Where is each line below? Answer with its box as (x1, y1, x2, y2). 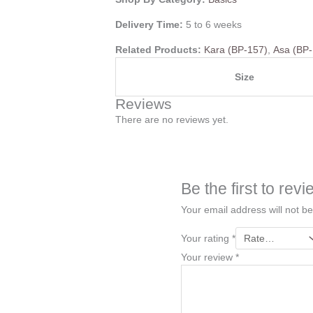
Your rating (180, 233, 232, 245)
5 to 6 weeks (186, 19, 242, 31)
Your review (180, 252, 235, 263)
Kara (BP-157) (204, 44, 268, 56)
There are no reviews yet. (115, 114, 229, 126)
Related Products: (115, 44, 205, 56)
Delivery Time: (115, 19, 187, 31)
